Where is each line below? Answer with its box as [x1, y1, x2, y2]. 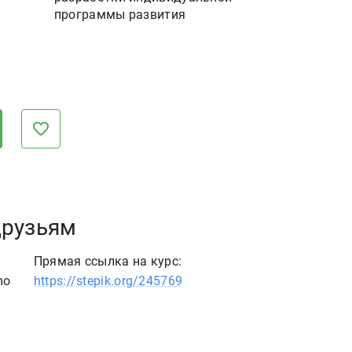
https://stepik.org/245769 [33, 273, 183, 288]
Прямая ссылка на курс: [33, 253, 182, 269]
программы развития [53, 6, 186, 22]
